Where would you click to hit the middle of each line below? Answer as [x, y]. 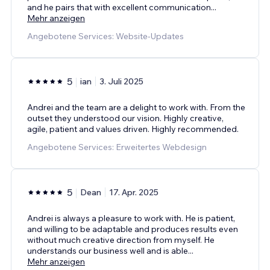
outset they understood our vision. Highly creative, [125, 118]
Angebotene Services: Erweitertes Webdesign [117, 147]
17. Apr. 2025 [134, 192]
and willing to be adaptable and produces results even [133, 229]
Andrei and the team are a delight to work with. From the [136, 107]
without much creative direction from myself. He [121, 240]
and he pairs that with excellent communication [119, 7]
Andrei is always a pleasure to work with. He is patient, [131, 218]
